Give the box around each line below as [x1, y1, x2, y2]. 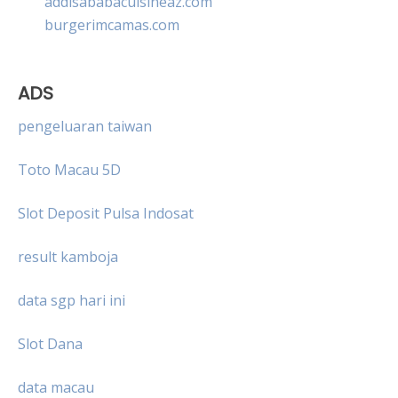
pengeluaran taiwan [18, 115, 152, 136]
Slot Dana [18, 333, 83, 354]
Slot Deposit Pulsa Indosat [18, 203, 194, 223]
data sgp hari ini [18, 290, 125, 310]
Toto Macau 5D [18, 159, 121, 179]
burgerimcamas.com [44, 14, 179, 35]
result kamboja [18, 246, 118, 267]
